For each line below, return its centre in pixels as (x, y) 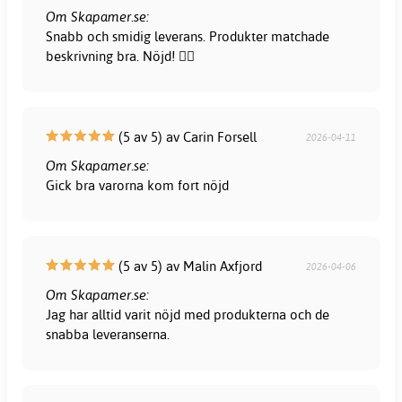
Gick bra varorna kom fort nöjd (138, 185)
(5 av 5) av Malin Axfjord (189, 266)
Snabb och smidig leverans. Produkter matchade (188, 36)
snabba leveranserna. (108, 334)
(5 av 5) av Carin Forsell (186, 136)
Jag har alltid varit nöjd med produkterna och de (188, 314)
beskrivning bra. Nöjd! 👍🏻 (121, 56)
